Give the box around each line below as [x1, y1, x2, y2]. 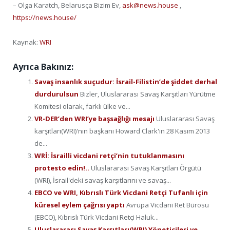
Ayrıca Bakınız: [13, 61, 73, 73]
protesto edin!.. [34, 163, 91, 173]
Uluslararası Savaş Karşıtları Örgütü [91, 163, 201, 173]
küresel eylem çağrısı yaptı [34, 200, 126, 210]
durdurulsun [34, 89, 80, 99]
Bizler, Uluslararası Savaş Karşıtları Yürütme [80, 89, 216, 99]
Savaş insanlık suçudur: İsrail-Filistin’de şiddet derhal [34, 77, 217, 87]
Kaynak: [13, 37, 38, 47]
